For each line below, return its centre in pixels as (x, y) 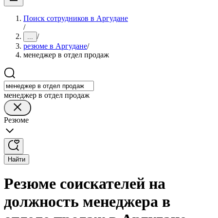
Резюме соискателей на (85, 184)
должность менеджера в (87, 202)
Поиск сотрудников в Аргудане (76, 18)
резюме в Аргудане (55, 46)
